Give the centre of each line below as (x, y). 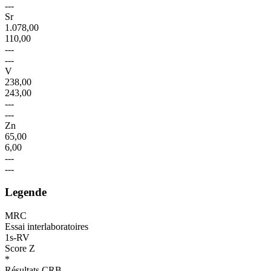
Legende (26, 192)
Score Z (20, 249)
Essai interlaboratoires (47, 227)
